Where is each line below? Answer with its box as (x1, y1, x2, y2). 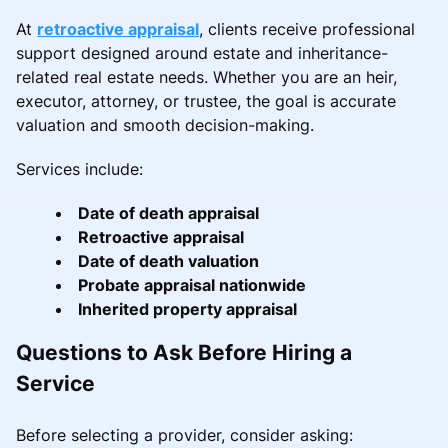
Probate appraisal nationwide (78, 274, 306, 295)
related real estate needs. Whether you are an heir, (16, 66, 397, 87)
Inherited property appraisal (78, 298, 297, 319)
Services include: (16, 158, 143, 179)
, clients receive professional (199, 18, 415, 39)
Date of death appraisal (78, 202, 259, 223)
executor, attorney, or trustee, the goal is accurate (16, 90, 396, 111)
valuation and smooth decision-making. (16, 114, 314, 135)
